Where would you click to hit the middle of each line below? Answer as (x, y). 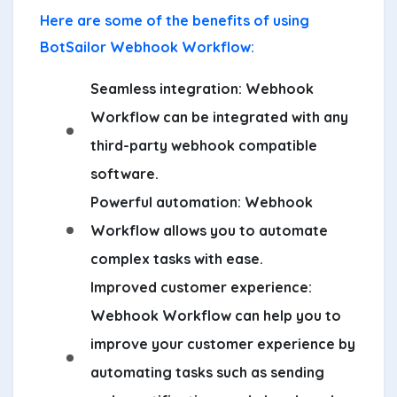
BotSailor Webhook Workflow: (147, 47)
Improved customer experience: (201, 287)
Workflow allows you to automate (209, 230)
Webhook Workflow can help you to (216, 315)
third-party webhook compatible (204, 145)
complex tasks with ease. (177, 258)
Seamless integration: (166, 88)
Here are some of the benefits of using (175, 20)
